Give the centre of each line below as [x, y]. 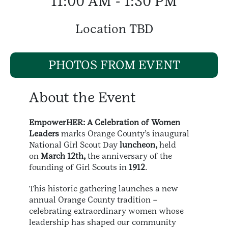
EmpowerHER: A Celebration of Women [105, 122]
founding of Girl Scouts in [79, 167]
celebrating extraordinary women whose [106, 211]
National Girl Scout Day [74, 145]
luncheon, [138, 145]
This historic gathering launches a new [104, 188]
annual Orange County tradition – [93, 199]
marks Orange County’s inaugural [124, 133]
